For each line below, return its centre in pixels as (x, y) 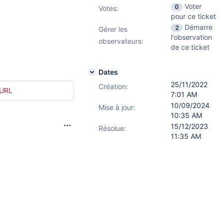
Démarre (199, 27)
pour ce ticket (193, 16)
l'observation (191, 37)
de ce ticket (190, 47)
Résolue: (112, 128)
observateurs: (121, 41)
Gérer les (113, 29)
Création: (113, 86)
